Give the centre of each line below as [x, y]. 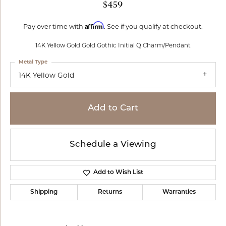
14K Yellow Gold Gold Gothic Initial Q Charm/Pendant [113, 45]
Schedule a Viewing [113, 145]
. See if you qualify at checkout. [153, 26]
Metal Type [33, 62]
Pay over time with [54, 26]
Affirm [94, 25]
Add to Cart [113, 108]
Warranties [179, 192]
